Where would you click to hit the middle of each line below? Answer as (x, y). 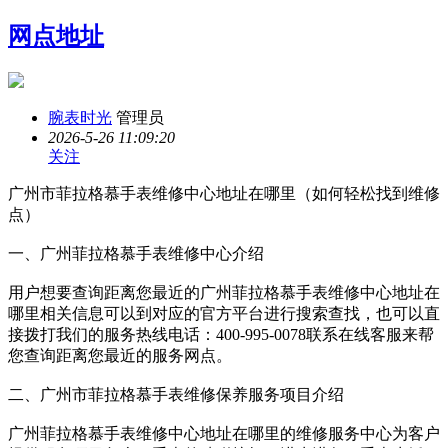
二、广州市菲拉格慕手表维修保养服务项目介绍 (176, 394)
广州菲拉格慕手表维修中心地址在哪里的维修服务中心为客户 (224, 433)
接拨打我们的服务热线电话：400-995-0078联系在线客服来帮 (221, 334)
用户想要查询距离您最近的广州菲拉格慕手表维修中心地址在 (224, 292)
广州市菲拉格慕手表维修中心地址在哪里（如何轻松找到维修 (224, 193)
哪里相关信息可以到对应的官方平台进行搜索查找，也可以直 (224, 313)
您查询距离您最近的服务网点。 (120, 355)
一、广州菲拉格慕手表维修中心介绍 (136, 253)
